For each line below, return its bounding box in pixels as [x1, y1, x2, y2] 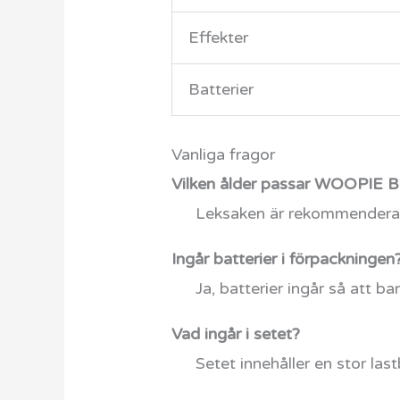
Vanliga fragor [171, 145, 276, 165]
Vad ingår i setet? [171, 324, 301, 345]
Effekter [188, 28, 249, 48]
